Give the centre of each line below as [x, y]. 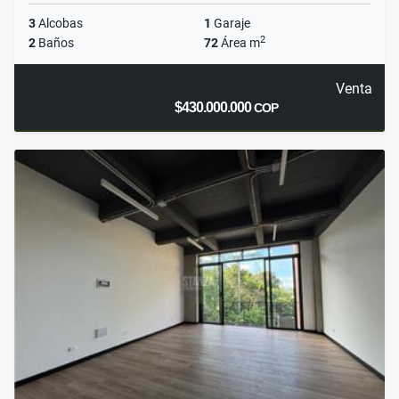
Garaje [231, 24]
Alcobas [59, 24]
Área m [239, 43]
